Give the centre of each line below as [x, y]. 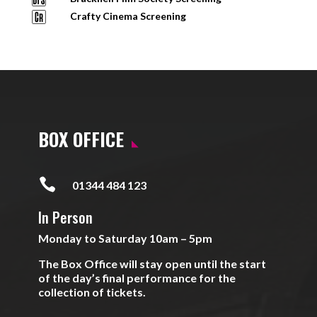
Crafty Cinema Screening [128, 16]
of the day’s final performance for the [137, 278]
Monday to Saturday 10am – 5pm [126, 238]
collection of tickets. [92, 292]
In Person [66, 217]
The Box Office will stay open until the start [152, 264]
